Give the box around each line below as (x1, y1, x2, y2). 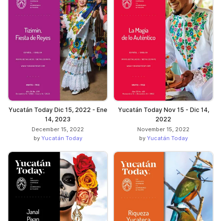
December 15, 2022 (32, 125, 84, 133)
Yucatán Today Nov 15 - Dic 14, (117, 106, 209, 113)
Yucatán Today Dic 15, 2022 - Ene (8, 106, 107, 113)
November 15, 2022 (137, 125, 189, 133)
